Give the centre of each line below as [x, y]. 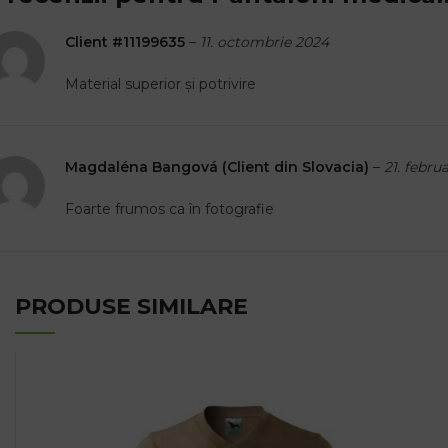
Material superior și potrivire [160, 84]
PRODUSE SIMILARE [131, 307]
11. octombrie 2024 [264, 42]
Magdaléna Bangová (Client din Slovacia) [219, 167]
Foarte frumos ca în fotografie [169, 209]
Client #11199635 [127, 42]
